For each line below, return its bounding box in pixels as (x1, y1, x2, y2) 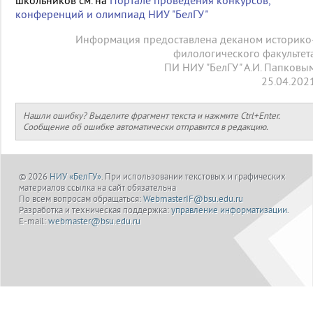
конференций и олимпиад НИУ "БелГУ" (15, 8, 208, 21)
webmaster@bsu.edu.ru (48, 217, 140, 226)
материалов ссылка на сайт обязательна (19, 183, 176, 193)
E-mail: (19, 217, 46, 226)
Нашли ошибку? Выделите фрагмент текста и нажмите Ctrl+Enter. (23, 110, 280, 121)
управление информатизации (171, 205, 287, 215)
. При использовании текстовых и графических (101, 172, 286, 182)
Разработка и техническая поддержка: (19, 205, 169, 215)
